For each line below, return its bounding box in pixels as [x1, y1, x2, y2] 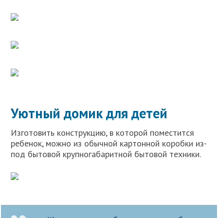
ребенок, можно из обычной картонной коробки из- [11, 137, 207, 149]
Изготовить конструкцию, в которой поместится [11, 127, 195, 138]
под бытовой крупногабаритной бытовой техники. [11, 148, 201, 160]
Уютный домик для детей [11, 104, 168, 122]
